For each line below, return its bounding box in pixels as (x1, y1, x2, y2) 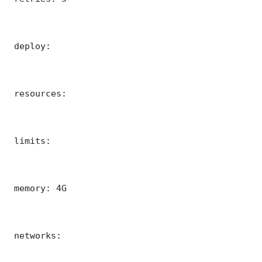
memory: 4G (9, 182, 67, 193)
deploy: (9, 40, 51, 51)
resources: (9, 88, 67, 98)
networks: (9, 230, 61, 240)
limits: (9, 135, 51, 146)
